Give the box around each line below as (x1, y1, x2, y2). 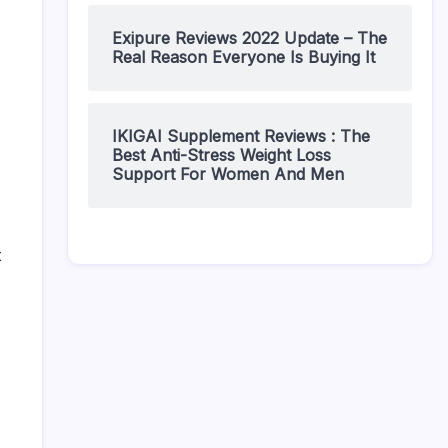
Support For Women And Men (112, 164, 344, 184)
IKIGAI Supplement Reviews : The (112, 126, 370, 146)
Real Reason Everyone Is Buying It (112, 47, 375, 67)
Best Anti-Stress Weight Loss (112, 145, 331, 165)
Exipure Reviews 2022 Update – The (112, 28, 387, 48)
